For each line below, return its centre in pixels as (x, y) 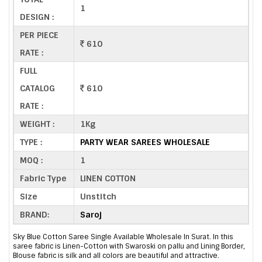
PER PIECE (39, 35)
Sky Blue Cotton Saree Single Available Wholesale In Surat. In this (123, 237)
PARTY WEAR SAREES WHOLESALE (145, 142)
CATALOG (37, 88)
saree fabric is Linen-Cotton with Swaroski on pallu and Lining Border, (129, 247)
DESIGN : (37, 17)
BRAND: (35, 214)
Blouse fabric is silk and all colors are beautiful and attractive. (116, 256)
